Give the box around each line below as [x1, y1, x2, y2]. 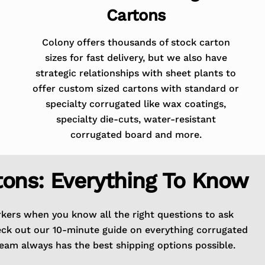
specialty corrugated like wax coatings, [46, 98, 227, 109]
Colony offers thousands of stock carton [41, 36, 230, 48]
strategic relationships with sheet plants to [35, 67, 237, 79]
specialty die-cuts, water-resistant [56, 113, 216, 125]
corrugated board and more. [70, 128, 202, 140]
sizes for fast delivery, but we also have [44, 51, 227, 63]
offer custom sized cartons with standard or [33, 82, 240, 94]
